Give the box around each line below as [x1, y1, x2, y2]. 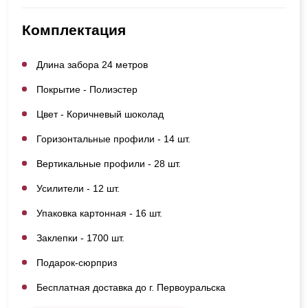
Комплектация [22, 21, 126, 38]
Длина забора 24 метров [36, 58, 148, 70]
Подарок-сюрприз [36, 256, 117, 268]
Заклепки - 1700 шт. [36, 232, 124, 243]
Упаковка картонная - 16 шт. [36, 207, 162, 219]
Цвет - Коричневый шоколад [36, 108, 164, 120]
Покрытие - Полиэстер [36, 83, 137, 95]
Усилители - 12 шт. [36, 182, 120, 194]
